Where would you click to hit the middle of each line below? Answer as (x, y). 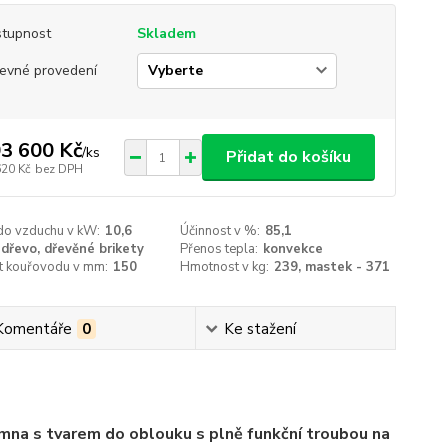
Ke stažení (259, 329)
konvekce (293, 249)
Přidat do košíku (288, 157)
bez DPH (58, 168)
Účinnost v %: (220, 231)
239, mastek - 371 (332, 267)
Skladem (166, 33)
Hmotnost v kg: (225, 267)
